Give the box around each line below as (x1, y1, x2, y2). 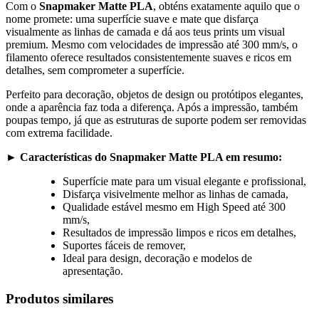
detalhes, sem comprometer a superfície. (6, 64, 184, 77)
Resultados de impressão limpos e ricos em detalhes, (63, 226, 296, 239)
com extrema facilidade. (6, 127, 113, 140)
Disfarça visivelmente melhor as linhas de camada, (63, 188, 288, 201)
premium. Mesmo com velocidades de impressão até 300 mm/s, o (6, 38, 298, 51)
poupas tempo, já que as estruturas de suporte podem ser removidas (6, 114, 306, 127)
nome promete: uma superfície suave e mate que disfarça (6, 13, 258, 26)
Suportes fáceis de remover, (63, 239, 186, 252)
